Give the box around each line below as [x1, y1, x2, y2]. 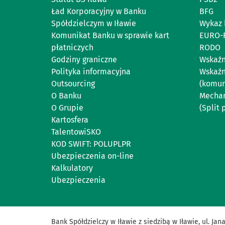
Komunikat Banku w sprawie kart [51, 31, 169, 41]
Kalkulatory [51, 163, 93, 173]
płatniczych [51, 43, 93, 53]
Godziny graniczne [51, 55, 117, 65]
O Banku [51, 91, 81, 101]
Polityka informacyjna [51, 67, 131, 77]
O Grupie [51, 103, 83, 113]
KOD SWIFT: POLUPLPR [51, 139, 131, 149]
